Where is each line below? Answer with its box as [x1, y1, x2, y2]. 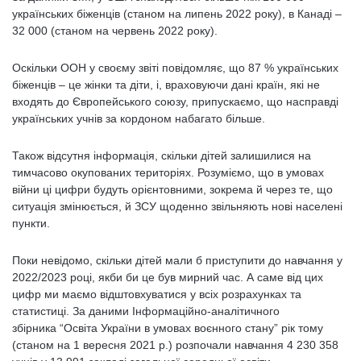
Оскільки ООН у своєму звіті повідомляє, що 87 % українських [12, 61, 338, 74]
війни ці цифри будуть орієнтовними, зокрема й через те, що [12, 183, 333, 196]
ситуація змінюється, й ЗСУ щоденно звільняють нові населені [12, 200, 342, 213]
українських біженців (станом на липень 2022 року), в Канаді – [12, 7, 342, 20]
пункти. [12, 217, 53, 230]
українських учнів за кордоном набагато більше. [12, 112, 265, 125]
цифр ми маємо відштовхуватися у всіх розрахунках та [12, 288, 301, 301]
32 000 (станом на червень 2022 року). [12, 24, 218, 37]
